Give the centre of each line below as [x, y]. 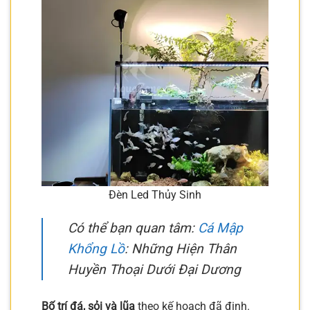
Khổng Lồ [96, 248]
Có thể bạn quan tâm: [133, 228]
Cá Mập [220, 228]
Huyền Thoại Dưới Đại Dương [154, 269]
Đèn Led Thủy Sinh [155, 194]
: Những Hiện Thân [181, 248]
